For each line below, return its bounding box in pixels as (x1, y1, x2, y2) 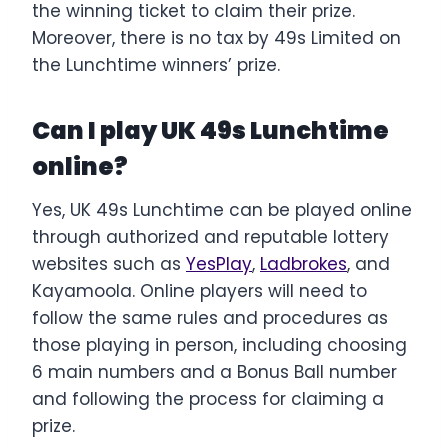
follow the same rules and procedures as (32, 305, 388, 330)
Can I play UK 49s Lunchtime (32, 113, 389, 147)
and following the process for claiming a (32, 386, 384, 411)
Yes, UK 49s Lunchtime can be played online (32, 197, 412, 222)
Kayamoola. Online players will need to (32, 278, 367, 303)
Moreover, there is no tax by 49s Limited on (32, 25, 401, 50)
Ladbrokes (260, 251, 347, 276)
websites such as (32, 251, 186, 276)
